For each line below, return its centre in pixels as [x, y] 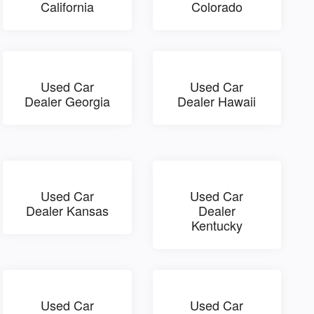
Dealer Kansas [67, 210]
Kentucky [217, 225]
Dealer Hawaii [217, 101]
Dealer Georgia [67, 101]
